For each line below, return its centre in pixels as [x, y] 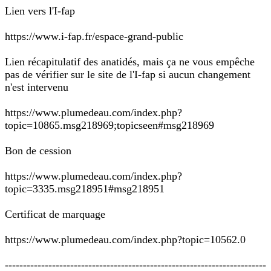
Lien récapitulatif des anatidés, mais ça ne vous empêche [130, 62]
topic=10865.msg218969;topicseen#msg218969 [109, 125]
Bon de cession [38, 151]
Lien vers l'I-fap [40, 11]
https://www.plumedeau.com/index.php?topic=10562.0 [125, 240]
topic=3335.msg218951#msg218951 [85, 189]
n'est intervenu [37, 87]
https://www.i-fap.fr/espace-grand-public [94, 36]
